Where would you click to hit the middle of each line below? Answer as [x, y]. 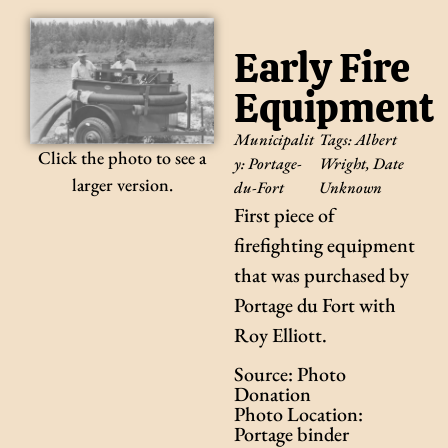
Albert [375, 139]
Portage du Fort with [315, 305]
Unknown [350, 187]
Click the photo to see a [122, 158]
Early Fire [322, 68]
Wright [342, 163]
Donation [272, 394]
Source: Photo [290, 374]
